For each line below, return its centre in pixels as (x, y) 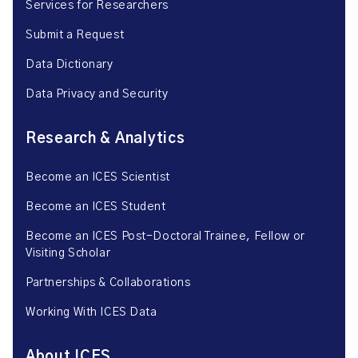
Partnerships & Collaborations (108, 283)
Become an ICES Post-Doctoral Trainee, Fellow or (165, 237)
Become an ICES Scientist (98, 177)
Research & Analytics (105, 139)
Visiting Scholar (68, 253)
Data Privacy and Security (97, 94)
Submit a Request (75, 35)
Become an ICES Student (96, 207)
